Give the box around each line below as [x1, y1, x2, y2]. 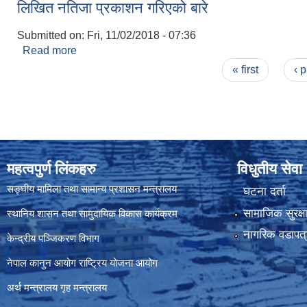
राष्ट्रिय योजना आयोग [79, 256, 158, 269]
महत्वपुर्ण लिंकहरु [7, 160, 100, 177]
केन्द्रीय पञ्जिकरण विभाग [7, 232, 99, 244]
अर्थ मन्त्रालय [7, 281, 58, 293]
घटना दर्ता [243, 185, 286, 199]
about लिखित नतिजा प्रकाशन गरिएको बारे [77, 44, 247, 56]
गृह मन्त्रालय [60, 281, 107, 293]
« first [232, 63, 259, 75]
